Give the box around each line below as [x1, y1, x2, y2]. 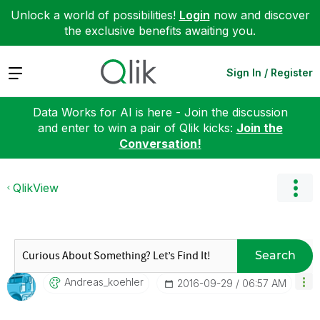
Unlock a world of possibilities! [10, 8, 179, 22]
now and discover [209, 8, 310, 22]
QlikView [13, 180, 59, 195]
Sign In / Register [226, 66, 313, 79]
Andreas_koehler [64, 275, 144, 288]
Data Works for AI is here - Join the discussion [32, 104, 288, 119]
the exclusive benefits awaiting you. [64, 24, 256, 38]
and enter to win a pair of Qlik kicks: [37, 120, 236, 135]
